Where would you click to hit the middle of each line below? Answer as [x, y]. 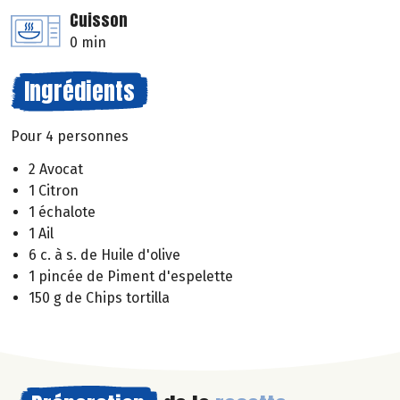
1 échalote [62, 212]
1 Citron [54, 191]
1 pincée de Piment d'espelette [131, 277]
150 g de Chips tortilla [99, 298]
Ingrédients [79, 92]
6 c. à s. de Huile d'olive [104, 255]
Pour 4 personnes [70, 137]
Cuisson [99, 21]
